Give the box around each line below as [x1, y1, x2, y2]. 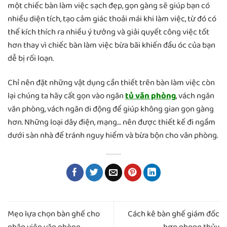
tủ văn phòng [125, 89, 176, 103]
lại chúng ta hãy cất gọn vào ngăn [8, 89, 125, 103]
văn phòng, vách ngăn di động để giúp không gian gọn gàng [8, 102, 214, 117]
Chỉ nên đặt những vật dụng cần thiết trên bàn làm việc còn [8, 76, 215, 90]
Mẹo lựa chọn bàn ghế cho [8, 207, 100, 221]
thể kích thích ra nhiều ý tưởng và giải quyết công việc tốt [8, 25, 209, 40]
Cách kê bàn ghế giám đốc [128, 207, 219, 221]
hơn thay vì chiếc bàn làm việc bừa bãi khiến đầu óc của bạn [8, 39, 215, 53]
